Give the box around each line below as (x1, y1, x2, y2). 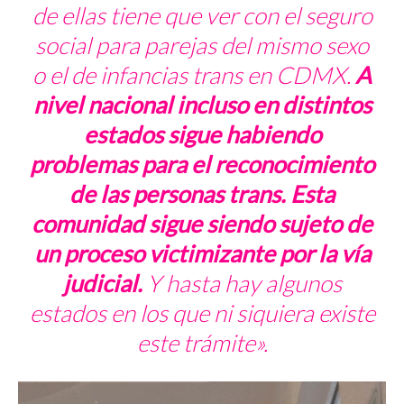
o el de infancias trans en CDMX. (32, 60, 355, 89)
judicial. (62, 268, 142, 298)
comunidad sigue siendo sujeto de (32, 208, 372, 238)
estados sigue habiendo (83, 119, 321, 149)
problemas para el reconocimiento (30, 149, 374, 179)
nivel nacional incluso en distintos (32, 89, 372, 119)
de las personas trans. (69, 179, 286, 208)
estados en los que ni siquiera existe (29, 298, 375, 327)
